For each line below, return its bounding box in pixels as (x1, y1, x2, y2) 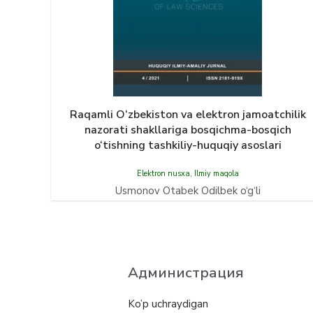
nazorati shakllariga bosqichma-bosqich (84, 122, 291, 138)
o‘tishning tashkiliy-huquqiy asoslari (94, 138, 282, 153)
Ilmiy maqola (194, 168, 239, 179)
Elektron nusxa (136, 168, 190, 179)
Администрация (128, 263, 244, 282)
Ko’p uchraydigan (128, 297, 208, 311)
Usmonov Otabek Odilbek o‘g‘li (115, 184, 261, 198)
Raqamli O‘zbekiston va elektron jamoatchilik (69, 107, 306, 122)
